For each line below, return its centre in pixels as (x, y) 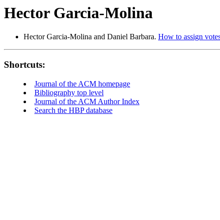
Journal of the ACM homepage (82, 83)
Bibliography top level (69, 92)
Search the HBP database (73, 110)
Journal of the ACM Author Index (87, 101)
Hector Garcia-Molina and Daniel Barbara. (91, 37)
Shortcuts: (25, 65)
